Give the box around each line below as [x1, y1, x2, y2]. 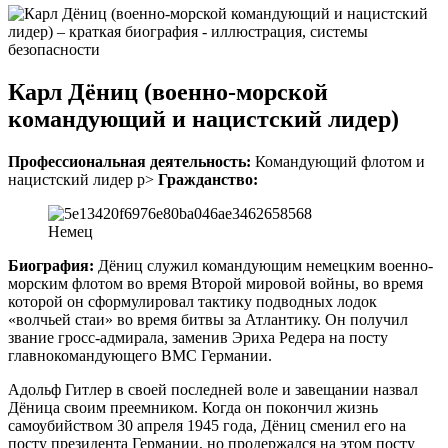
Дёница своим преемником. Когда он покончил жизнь [8, 398, 378, 416]
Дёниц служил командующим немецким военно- [94, 256, 433, 274]
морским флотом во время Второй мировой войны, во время [8, 274, 423, 292]
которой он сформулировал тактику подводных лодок [8, 292, 377, 310]
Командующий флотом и [251, 152, 425, 170]
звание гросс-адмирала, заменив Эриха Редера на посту [8, 328, 388, 346]
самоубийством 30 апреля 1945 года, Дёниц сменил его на [8, 416, 406, 434]
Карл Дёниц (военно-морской [8, 78, 328, 105]
